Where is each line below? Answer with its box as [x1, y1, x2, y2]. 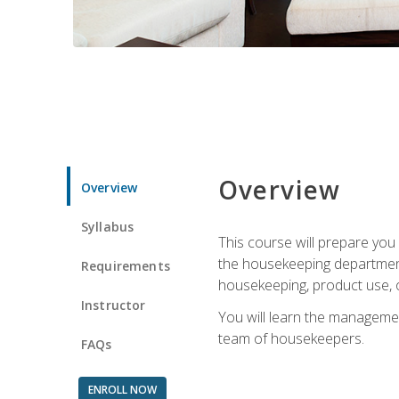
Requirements [81, 256, 170, 274]
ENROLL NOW [87, 381, 157, 397]
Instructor [81, 296, 146, 313]
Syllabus [81, 217, 134, 235]
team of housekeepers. [217, 328, 364, 348]
